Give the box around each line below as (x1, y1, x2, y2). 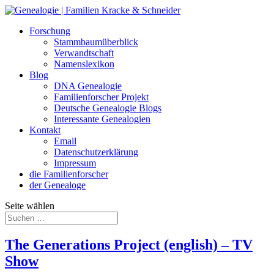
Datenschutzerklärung (54, 147, 138, 157)
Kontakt (29, 125, 61, 135)
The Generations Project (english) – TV (5, 236, 253, 253)
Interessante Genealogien (54, 114, 150, 124)
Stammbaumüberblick (54, 37, 138, 47)
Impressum (54, 158, 96, 168)
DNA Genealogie (54, 81, 122, 91)
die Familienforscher (29, 169, 108, 179)
